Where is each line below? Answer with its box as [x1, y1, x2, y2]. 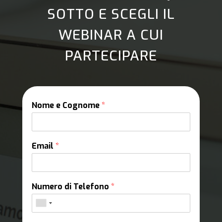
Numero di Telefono [31, 181, 111, 192]
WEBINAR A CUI [58, 25, 164, 44]
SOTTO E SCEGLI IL [47, 4, 175, 23]
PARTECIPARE [64, 46, 157, 65]
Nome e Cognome [31, 100, 102, 111]
